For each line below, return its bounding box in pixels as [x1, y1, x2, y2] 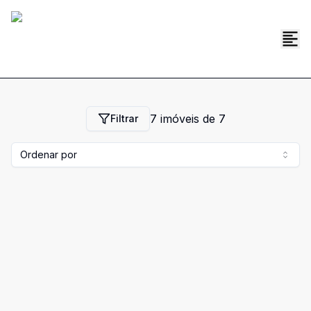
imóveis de [156, 112, 219, 126]
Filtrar [110, 112, 138, 124]
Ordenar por [20, 149, 77, 160]
